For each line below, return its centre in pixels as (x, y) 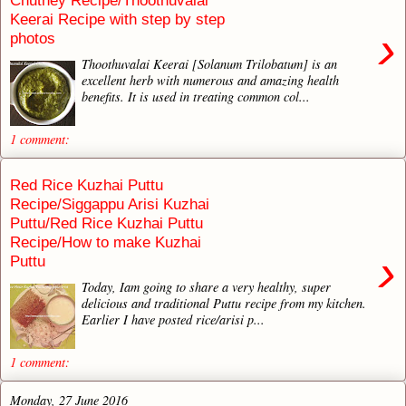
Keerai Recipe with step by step (117, 19)
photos (33, 39)
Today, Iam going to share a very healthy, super (207, 286)
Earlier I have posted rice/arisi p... (174, 319)
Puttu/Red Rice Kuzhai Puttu (106, 223)
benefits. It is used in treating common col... (196, 96)
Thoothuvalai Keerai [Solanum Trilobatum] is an (210, 63)
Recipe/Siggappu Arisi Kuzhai (110, 204)
